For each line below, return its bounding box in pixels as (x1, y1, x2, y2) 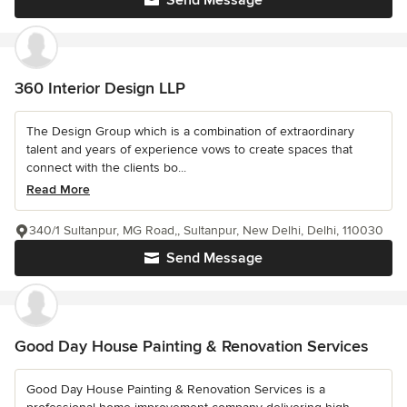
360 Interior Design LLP (15, 78, 185, 98)
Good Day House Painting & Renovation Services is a (26, 382, 325, 397)
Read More (26, 182, 90, 197)
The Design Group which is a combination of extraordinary (26, 124, 354, 139)
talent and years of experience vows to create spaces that (26, 142, 352, 157)
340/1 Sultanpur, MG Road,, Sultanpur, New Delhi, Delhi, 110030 (29, 223, 383, 238)
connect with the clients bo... (26, 160, 186, 175)
